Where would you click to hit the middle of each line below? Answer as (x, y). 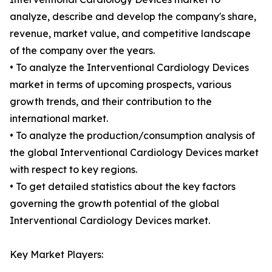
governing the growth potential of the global (114, 204)
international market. (59, 119)
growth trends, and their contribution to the (111, 102)
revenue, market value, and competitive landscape (130, 34)
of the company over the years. (82, 51)
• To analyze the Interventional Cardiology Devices (129, 68)
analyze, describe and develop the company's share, (133, 17)
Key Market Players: (56, 255)
